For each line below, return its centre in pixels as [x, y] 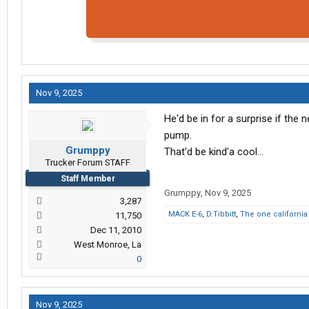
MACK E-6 [185, 215]
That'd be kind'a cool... [214, 152]
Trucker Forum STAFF [88, 163]
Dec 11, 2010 [116, 230]
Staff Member [88, 179]
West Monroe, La [108, 245]
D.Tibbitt [221, 215]
